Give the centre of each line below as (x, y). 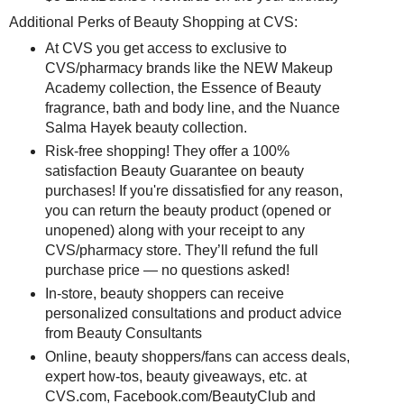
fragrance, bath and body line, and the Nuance (192, 107)
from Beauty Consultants (123, 333)
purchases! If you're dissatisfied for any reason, (193, 190)
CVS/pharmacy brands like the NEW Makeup (188, 68)
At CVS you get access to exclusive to (165, 48)
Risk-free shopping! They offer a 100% (167, 151)
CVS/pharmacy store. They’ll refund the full (181, 250)
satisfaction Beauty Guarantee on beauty (174, 170)
